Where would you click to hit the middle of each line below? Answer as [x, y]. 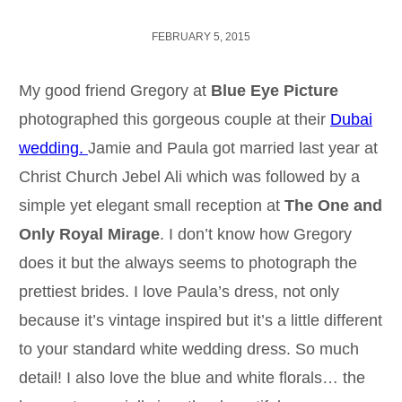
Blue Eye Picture [274, 90]
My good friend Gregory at [114, 90]
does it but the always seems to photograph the [188, 262]
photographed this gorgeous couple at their [174, 119]
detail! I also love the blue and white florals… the [192, 377]
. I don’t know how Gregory [255, 234]
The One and [333, 205]
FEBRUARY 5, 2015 [201, 36]
